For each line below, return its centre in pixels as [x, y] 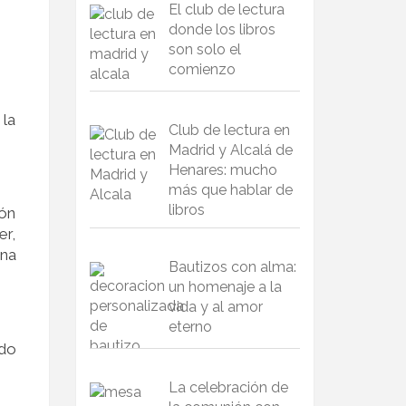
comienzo [202, 70]
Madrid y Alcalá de [230, 150]
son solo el [204, 50]
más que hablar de [230, 190]
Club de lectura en [229, 130]
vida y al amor [215, 307]
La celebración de [228, 387]
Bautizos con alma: [232, 267]
